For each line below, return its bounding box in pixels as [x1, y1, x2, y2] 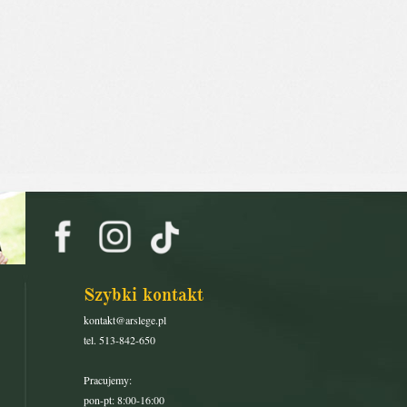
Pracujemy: [84, 372, 132, 387]
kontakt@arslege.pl [84, 313, 166, 327]
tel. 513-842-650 [84, 333, 155, 347]
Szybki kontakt [84, 283, 203, 306]
